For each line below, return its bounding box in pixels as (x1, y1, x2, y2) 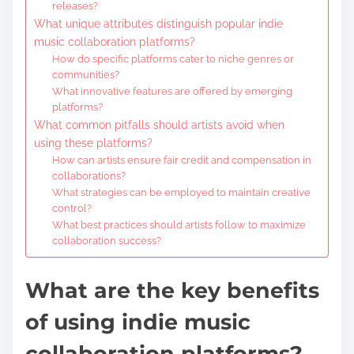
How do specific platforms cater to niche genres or (51, 52, 294, 65)
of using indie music (25, 308, 250, 335)
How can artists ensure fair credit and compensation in (51, 153, 311, 166)
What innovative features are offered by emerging (51, 85, 292, 97)
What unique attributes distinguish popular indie (34, 16, 283, 30)
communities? (51, 68, 119, 81)
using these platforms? (34, 135, 153, 149)
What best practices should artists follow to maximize (51, 218, 306, 231)
